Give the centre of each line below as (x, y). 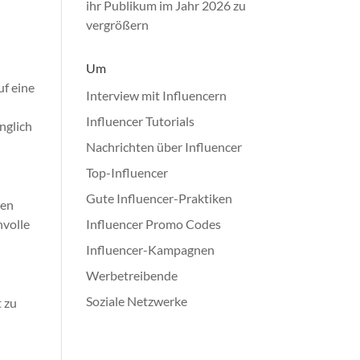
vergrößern (118, 25)
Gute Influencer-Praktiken (160, 198)
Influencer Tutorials (141, 121)
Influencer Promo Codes (154, 224)
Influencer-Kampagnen (151, 250)
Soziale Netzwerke (137, 301)
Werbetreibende (132, 275)
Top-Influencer (127, 172)
